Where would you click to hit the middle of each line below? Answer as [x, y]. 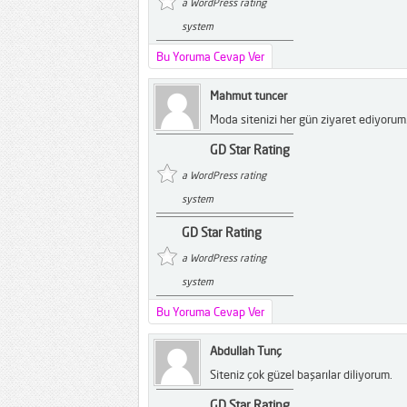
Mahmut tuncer [248, 95]
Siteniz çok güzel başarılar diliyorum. [301, 374]
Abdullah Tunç [246, 351]
